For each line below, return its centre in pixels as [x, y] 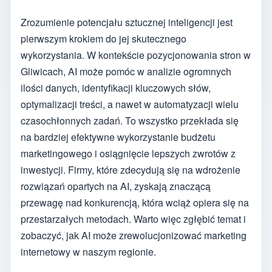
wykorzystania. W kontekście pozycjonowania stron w [136, 55]
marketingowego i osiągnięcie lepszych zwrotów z [128, 154]
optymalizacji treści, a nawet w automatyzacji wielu [130, 104]
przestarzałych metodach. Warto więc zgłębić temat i [133, 219]
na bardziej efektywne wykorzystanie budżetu [118, 137]
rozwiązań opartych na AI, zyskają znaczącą [116, 186]
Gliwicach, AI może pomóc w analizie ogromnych [126, 72]
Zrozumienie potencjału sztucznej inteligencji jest [127, 22]
